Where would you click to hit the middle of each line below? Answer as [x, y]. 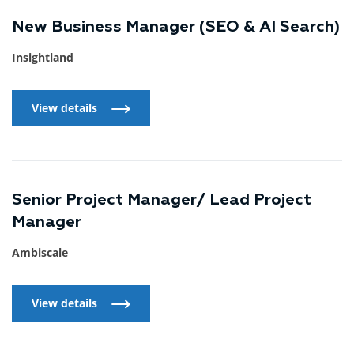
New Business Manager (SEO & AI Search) [176, 27]
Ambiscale [40, 253]
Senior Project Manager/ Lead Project [162, 200]
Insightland [43, 58]
